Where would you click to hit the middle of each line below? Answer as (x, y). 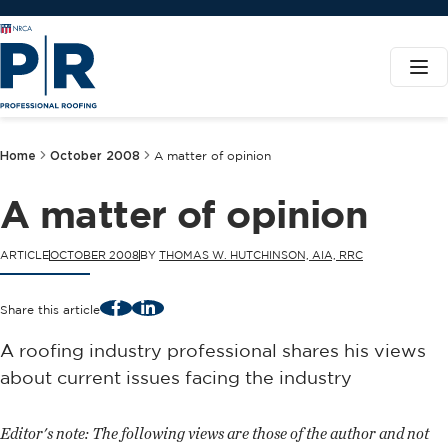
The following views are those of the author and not (259, 433)
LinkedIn (171, 306)
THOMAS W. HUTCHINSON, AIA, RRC (261, 255)
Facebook (144, 306)
